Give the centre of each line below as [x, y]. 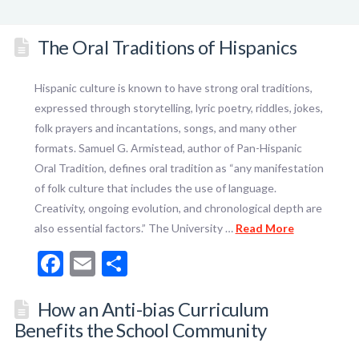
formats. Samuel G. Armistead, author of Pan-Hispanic [168, 147]
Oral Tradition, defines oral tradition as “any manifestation [179, 167]
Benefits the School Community [140, 330]
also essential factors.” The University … [135, 228]
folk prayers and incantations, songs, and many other [165, 127]
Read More [264, 228]
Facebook [116, 263]
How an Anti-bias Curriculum [153, 309]
